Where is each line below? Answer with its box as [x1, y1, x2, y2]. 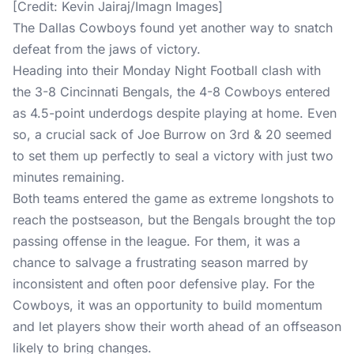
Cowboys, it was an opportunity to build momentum [13, 297, 322, 313]
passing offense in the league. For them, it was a [13, 233, 300, 249]
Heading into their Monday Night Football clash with [13, 62, 321, 78]
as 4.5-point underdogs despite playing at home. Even [13, 105, 337, 121]
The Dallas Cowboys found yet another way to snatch [13, 20, 333, 36]
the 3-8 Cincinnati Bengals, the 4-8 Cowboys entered [13, 84, 330, 100]
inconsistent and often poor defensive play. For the [13, 276, 314, 292]
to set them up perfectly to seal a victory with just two [13, 148, 333, 164]
